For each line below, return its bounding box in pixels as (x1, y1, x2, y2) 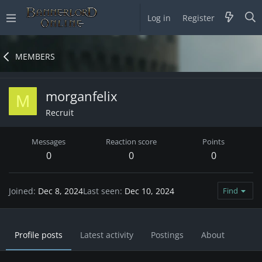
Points (202, 136, 225, 147)
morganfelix (46, 87, 118, 105)
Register (182, 12, 215, 23)
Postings (151, 229, 184, 241)
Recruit (46, 107, 74, 119)
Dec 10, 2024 (125, 185, 174, 196)
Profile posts (15, 229, 63, 241)
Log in (147, 12, 171, 23)
